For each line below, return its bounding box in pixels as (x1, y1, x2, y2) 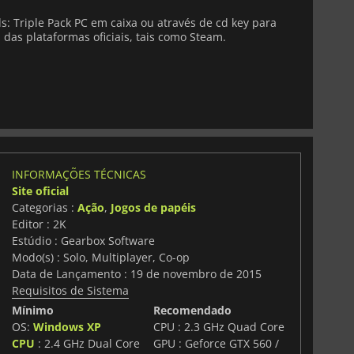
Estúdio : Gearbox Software (11, 232, 155, 248)
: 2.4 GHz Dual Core (34, 335, 140, 351)
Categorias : (11, 199, 77, 215)
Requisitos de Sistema (11, 282, 129, 298)
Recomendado (153, 302, 232, 318)
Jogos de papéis (110, 199, 196, 215)
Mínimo (11, 302, 54, 318)
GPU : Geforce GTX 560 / (153, 335, 280, 351)
